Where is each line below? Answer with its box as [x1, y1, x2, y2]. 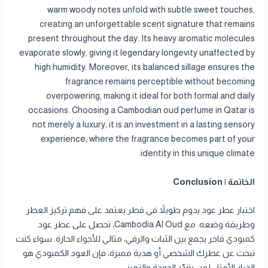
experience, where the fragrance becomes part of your [40, 134, 255, 144]
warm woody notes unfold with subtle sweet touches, [47, 5, 255, 15]
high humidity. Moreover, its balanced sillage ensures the [34, 62, 255, 72]
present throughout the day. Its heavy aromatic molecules [28, 33, 255, 44]
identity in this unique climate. [140, 148, 255, 159]
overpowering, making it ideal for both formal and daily [45, 91, 255, 101]
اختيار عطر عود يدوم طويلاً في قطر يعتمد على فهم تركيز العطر [25, 205, 255, 215]
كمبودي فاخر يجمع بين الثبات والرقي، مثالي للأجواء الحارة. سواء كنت [15, 234, 255, 244]
